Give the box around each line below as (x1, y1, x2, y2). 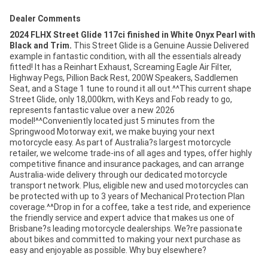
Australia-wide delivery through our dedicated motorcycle (10, 169, 227, 180)
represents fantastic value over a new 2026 (10, 104, 175, 115)
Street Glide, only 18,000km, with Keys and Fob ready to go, (10, 93, 232, 105)
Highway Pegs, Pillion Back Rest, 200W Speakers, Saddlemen (10, 72, 238, 83)
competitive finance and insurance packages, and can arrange (10, 158, 244, 169)
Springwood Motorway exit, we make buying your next (10, 126, 215, 137)
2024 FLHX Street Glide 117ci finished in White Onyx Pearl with (10, 29, 255, 40)
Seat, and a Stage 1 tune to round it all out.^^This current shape (10, 83, 251, 94)
